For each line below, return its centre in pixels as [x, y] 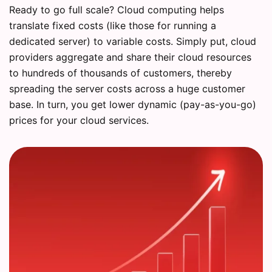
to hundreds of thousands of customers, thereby [121, 73]
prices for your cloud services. [79, 121]
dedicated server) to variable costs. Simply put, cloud [133, 42]
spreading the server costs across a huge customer [127, 89]
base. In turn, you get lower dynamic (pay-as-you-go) [133, 105]
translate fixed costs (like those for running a [113, 26]
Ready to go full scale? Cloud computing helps [117, 10]
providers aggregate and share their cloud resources [130, 57]
